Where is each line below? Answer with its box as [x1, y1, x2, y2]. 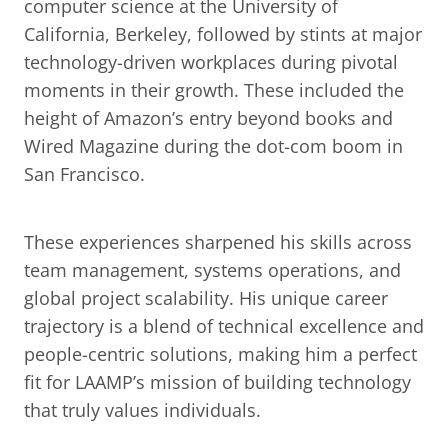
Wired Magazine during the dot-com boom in [24, 134, 403, 158]
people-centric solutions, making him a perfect [24, 342, 417, 366]
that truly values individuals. [24, 398, 261, 422]
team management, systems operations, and [24, 258, 401, 282]
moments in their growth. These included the [24, 78, 404, 102]
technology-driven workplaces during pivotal [24, 50, 398, 74]
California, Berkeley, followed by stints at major [24, 22, 422, 46]
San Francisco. [24, 162, 145, 186]
